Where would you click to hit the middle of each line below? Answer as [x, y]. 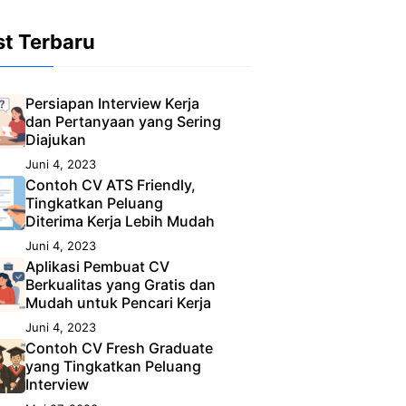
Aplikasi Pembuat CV [97, 266]
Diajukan [56, 140]
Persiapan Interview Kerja [112, 103]
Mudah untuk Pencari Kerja [118, 303]
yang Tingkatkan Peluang [113, 366]
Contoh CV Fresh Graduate [119, 348]
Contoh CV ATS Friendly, [111, 185]
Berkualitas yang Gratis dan [121, 285]
